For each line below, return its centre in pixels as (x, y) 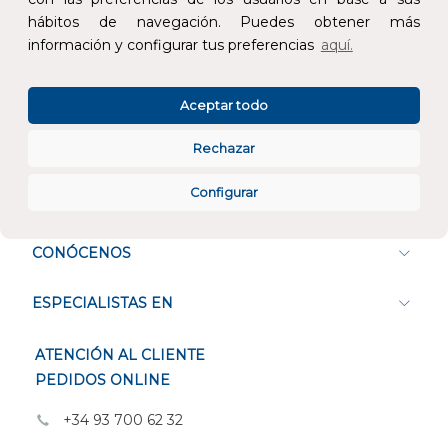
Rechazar (224, 149)
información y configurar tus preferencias (173, 44)
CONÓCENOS (81, 253)
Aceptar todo (224, 105)
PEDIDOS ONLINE (102, 380)
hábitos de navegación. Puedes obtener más (224, 21)
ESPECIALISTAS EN (102, 303)
